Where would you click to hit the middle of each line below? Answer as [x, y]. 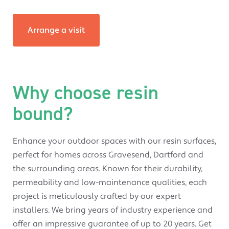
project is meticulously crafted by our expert [97, 196]
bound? [43, 113]
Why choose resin [86, 92]
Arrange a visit [56, 30]
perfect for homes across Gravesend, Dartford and [108, 155]
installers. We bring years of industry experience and [113, 210]
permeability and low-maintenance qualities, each [110, 182]
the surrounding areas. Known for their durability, [108, 168]
